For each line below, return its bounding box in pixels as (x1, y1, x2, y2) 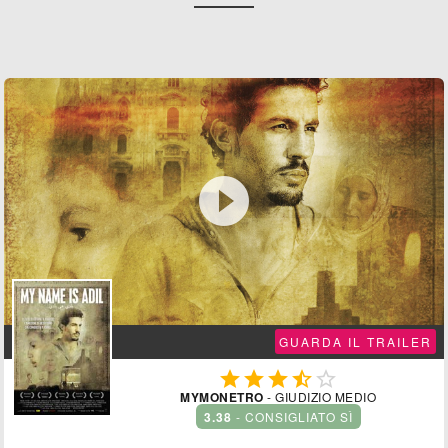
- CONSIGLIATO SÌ (231, 407, 357, 425)
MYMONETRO (180, 387, 264, 406)
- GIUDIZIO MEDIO (263, 387, 376, 405)
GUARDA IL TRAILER (278, 332, 432, 350)
